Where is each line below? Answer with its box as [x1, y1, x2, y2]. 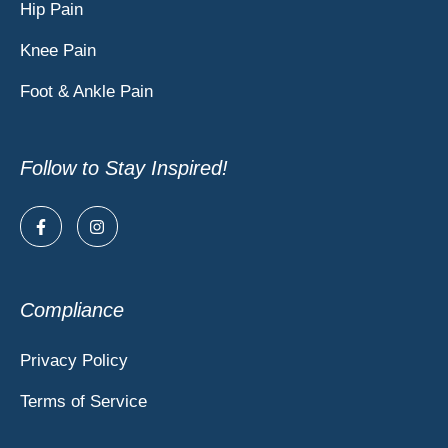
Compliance [20, 299, 124, 322]
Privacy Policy [20, 351, 128, 371]
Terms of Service [20, 392, 147, 412]
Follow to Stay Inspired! [20, 156, 228, 179]
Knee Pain [20, 40, 96, 60]
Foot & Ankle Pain [20, 81, 153, 101]
